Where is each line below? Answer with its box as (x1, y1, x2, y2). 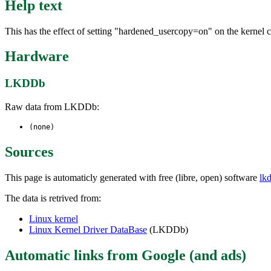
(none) (29, 123, 54, 132)
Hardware (5, 48, 69, 65)
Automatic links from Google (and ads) (5, 247, 246, 263)
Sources (5, 143, 53, 160)
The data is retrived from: (5, 192, 101, 203)
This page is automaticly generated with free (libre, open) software (5, 172, 260, 183)
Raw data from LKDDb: (5, 102, 99, 113)
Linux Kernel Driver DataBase (29, 224, 147, 235)
